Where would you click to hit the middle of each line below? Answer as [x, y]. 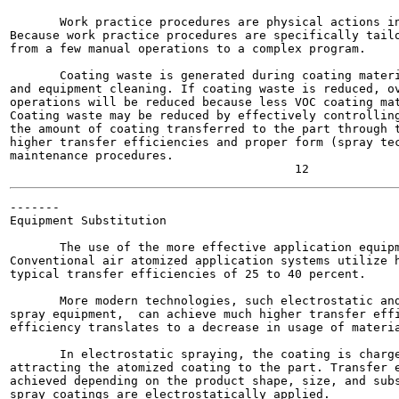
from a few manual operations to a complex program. [188, 49]
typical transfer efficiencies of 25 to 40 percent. [188, 274]
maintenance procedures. [92, 155]
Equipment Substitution [88, 220]
